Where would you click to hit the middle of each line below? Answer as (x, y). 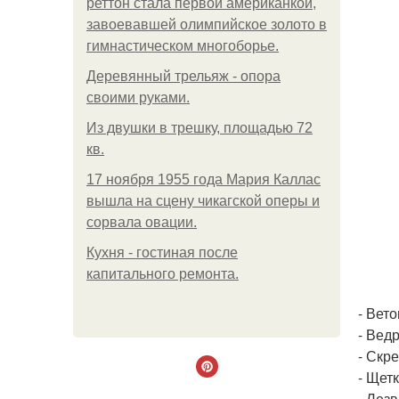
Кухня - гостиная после (162, 252)
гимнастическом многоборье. (183, 46)
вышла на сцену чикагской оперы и (203, 201)
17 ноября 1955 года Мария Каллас (204, 179)
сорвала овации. (142, 222)
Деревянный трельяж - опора (183, 76)
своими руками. (138, 98)
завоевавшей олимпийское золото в (207, 24)
